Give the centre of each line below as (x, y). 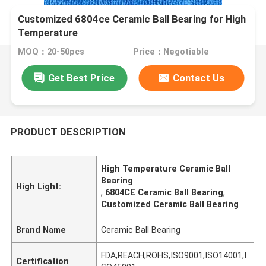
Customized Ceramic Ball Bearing (170, 204)
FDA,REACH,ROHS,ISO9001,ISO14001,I (174, 255)
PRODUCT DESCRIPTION (68, 132)
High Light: (39, 186)
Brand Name (41, 229)
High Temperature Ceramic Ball (166, 168)
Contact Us (199, 77)
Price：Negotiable (171, 52)
